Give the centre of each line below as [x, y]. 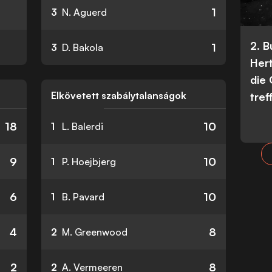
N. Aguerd [84, 12]
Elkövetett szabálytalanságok [119, 95]
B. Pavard [83, 197]
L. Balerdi [83, 126]
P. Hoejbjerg [89, 161]
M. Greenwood [95, 232]
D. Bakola [83, 47]
